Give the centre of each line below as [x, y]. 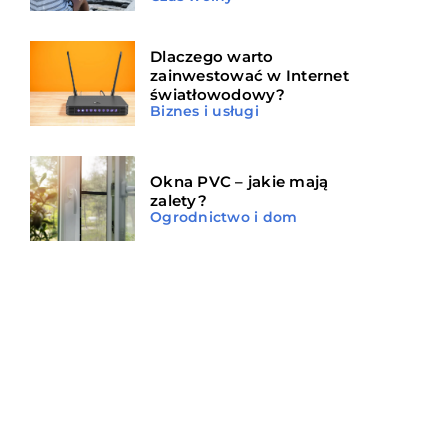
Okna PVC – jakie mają [239, 181]
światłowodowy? [218, 95]
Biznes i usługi [204, 111]
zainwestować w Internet [249, 76]
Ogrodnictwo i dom [224, 216]
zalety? [178, 200]
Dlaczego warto [212, 57]
